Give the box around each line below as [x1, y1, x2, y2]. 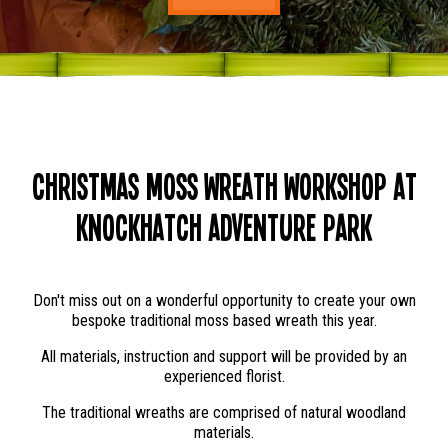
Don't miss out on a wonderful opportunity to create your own [32, 291, 416, 310]
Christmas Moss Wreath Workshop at [31, 162, 417, 209]
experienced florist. [163, 367, 285, 386]
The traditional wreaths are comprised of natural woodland [42, 403, 406, 422]
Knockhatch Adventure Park [76, 203, 372, 250]
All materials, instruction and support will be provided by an [41, 347, 407, 366]
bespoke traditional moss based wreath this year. [71, 311, 377, 330]
